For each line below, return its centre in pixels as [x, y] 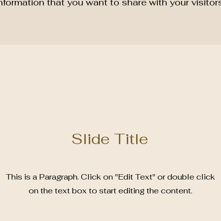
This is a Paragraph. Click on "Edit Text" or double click [110, 177]
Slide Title [110, 139]
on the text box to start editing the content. [110, 191]
